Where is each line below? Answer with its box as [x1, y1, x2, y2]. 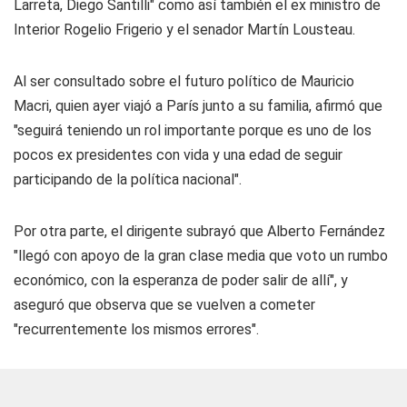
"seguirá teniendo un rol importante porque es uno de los [14, 122, 372, 139]
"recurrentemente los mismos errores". [14, 321, 259, 338]
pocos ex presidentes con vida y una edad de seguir [14, 146, 342, 164]
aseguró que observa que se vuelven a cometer [14, 296, 315, 313]
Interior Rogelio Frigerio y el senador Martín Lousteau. [14, 21, 355, 38]
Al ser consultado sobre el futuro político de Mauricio [14, 73, 354, 90]
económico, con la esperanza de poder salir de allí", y [14, 272, 348, 289]
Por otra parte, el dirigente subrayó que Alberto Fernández [14, 223, 385, 240]
